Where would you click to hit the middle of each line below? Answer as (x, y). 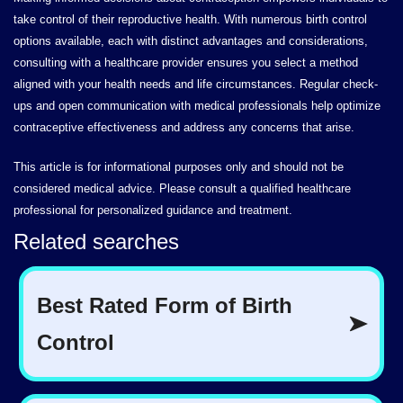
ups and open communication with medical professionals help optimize (197, 106)
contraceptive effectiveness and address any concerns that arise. (184, 127)
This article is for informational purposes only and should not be (179, 167)
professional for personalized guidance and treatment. (153, 210)
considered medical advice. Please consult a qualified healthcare (182, 188)
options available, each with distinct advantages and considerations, (191, 41)
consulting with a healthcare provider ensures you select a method (186, 63)
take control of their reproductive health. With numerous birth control (190, 19)
